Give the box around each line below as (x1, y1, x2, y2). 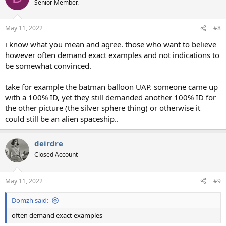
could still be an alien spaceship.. (5, 114, 119, 124)
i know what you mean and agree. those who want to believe (5, 39, 216, 50)
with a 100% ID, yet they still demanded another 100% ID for (5, 92, 216, 103)
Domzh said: (12, 195, 48, 205)
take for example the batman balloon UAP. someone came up (5, 82, 218, 92)
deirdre (34, 138, 63, 149)
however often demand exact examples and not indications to (5, 50, 219, 61)
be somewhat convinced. (5, 61, 91, 71)
